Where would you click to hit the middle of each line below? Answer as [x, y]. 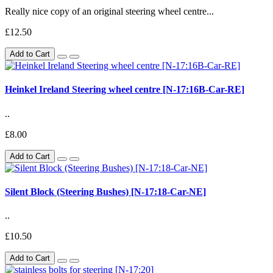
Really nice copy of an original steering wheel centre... [109, 12]
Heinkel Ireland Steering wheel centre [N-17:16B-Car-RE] [125, 90]
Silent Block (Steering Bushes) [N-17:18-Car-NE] [105, 191]
